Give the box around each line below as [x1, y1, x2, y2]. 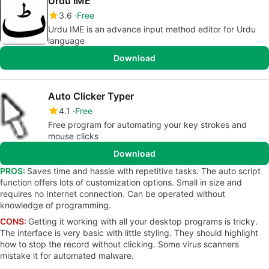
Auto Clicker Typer [48, 90, 134, 102]
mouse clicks [48, 131, 98, 141]
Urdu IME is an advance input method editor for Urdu [48, 24, 256, 34]
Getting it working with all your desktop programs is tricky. [28, 216, 258, 226]
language [48, 35, 85, 46]
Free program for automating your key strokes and [48, 119, 247, 130]
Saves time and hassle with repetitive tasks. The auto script [27, 166, 261, 176]
